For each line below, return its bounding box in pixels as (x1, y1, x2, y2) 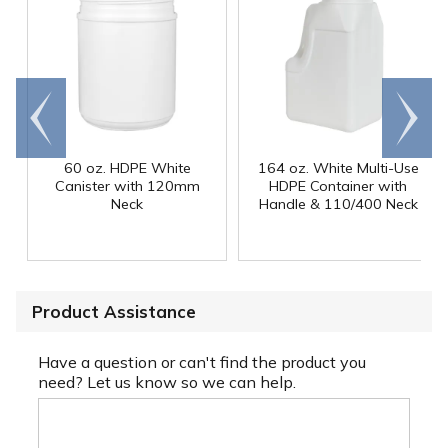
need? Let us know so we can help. (38, 371, 296, 392)
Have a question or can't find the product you (38, 351, 366, 372)
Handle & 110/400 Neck (258, 194, 418, 213)
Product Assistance (32, 300, 196, 322)
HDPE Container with (269, 176, 407, 195)
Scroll (388, 97, 426, 118)
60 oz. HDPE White (63, 158, 191, 177)
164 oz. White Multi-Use (257, 158, 419, 177)
